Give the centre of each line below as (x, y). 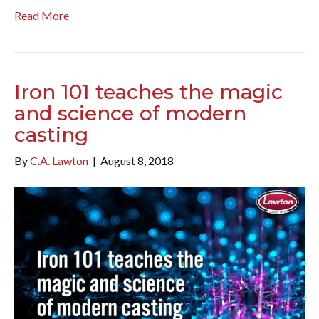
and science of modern (130, 113)
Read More (42, 15)
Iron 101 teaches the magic (148, 91)
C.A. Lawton (59, 160)
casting (51, 134)
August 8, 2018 (137, 160)
